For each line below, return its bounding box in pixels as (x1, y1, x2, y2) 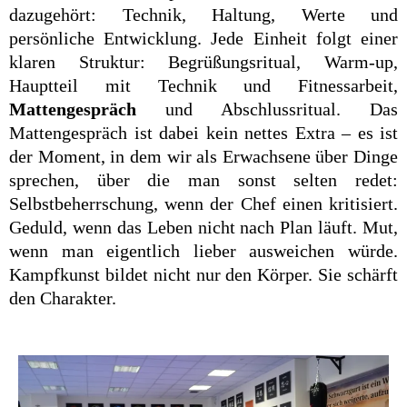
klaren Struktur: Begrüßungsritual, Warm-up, (9, 52, 398, 73)
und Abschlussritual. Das (136, 99, 398, 120)
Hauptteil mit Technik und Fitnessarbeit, (9, 75, 398, 96)
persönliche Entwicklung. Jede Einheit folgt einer (9, 28, 398, 49)
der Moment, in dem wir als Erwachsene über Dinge (9, 146, 398, 167)
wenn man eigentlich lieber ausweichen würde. (9, 241, 398, 262)
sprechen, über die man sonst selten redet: (9, 170, 398, 191)
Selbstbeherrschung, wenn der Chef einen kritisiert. (9, 194, 398, 214)
